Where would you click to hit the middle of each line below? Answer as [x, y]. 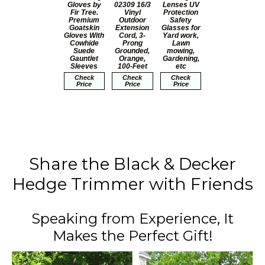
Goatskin [84, 28]
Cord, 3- [132, 35]
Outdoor [132, 20]
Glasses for [181, 28]
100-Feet [132, 66]
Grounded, [132, 51]
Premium [84, 20]
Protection [181, 12]
